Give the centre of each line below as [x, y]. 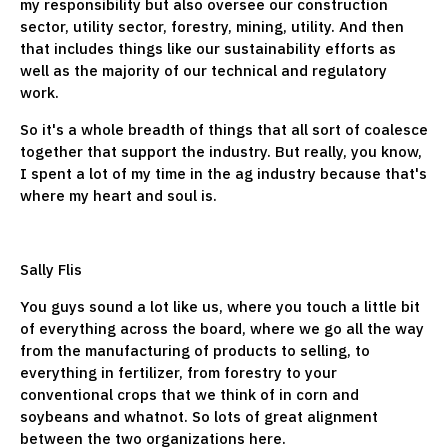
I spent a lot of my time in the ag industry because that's [223, 173]
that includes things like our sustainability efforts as [208, 48]
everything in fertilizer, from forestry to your [178, 372]
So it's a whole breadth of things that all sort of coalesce [224, 129]
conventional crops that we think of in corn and [189, 394]
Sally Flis [53, 269]
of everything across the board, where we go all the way [222, 328]
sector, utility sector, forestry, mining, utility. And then [212, 26]
